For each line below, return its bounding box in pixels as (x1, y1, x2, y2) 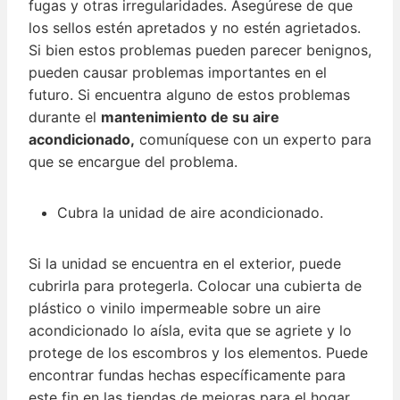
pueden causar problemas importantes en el (29, 63, 327, 82)
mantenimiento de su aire (101, 108, 279, 127)
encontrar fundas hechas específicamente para (29, 366, 346, 385)
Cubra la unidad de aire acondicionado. (57, 204, 323, 222)
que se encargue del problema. (29, 153, 237, 171)
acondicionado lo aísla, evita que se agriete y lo (29, 321, 352, 340)
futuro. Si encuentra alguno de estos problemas (29, 86, 350, 104)
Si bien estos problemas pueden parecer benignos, (29, 41, 371, 60)
